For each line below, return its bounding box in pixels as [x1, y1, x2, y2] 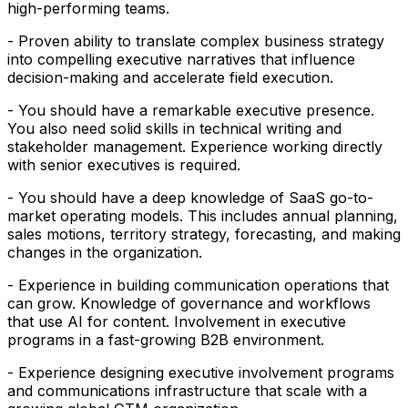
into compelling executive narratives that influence [7, 50, 355, 69]
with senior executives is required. [7, 156, 240, 175]
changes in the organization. [7, 243, 202, 262]
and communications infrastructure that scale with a [7, 382, 367, 401]
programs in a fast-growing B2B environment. [7, 331, 324, 350]
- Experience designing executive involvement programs [7, 363, 394, 382]
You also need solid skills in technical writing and [7, 119, 342, 138]
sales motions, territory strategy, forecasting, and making [7, 225, 401, 244]
